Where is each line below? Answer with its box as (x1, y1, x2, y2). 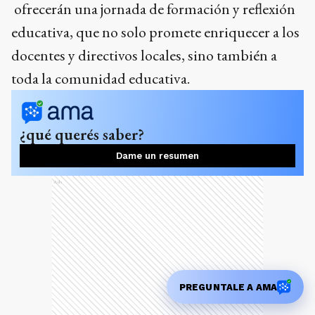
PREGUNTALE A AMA (179, 281, 277, 292)
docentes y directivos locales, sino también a (11, 45, 277, 66)
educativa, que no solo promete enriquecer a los (11, 22, 300, 43)
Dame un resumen (116, 150, 199, 162)
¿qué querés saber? (20, 124, 144, 146)
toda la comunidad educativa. (11, 68, 190, 89)
